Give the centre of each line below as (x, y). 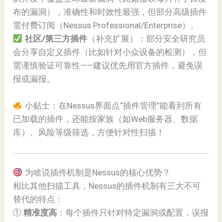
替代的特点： (38, 199)
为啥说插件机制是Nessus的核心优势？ (96, 172)
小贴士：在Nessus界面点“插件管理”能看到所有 (112, 106)
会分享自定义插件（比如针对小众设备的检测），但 (110, 52)
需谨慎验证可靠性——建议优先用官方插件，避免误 (108, 66)
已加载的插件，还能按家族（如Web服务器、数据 (106, 119)
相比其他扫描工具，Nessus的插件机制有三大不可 (107, 186)
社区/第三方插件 (56, 39)
